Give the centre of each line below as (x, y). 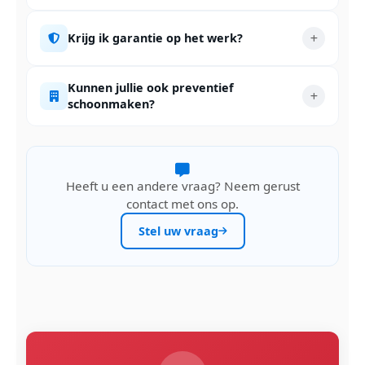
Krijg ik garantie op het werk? (155, 38)
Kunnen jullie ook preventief (151, 88)
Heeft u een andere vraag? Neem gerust (182, 186)
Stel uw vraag (178, 231)
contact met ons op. (182, 204)
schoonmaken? (111, 104)
